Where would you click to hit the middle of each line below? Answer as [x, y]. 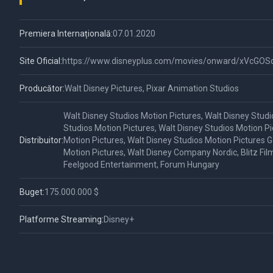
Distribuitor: [41, 140]
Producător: [42, 88]
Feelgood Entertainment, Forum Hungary [141, 165]
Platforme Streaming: [62, 219]
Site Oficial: [41, 61]
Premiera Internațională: [66, 34]
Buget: [32, 192]
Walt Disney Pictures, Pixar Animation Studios [152, 88]
